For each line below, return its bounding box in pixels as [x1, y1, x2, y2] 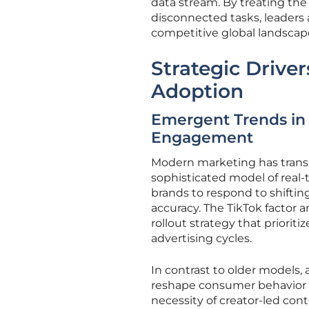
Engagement [151, 128, 253, 147]
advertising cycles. [151, 232, 252, 245]
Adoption [151, 79, 243, 103]
